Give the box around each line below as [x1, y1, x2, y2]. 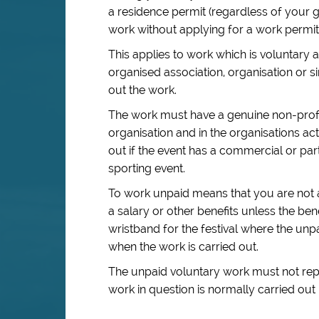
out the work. [108, 83, 177, 97]
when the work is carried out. [108, 240, 258, 253]
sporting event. [108, 162, 185, 175]
